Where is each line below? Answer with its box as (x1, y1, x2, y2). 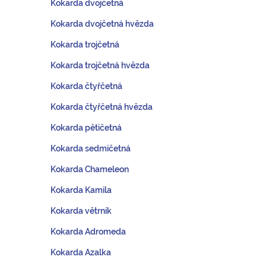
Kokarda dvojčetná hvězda (50, 19, 154, 28)
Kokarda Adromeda (50, 227, 126, 236)
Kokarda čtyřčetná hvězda (50, 102, 153, 112)
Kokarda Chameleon (50, 164, 129, 174)
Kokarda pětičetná (50, 123, 122, 132)
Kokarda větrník (50, 206, 112, 216)
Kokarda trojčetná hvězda (50, 61, 150, 70)
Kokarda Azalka (50, 248, 111, 257)
